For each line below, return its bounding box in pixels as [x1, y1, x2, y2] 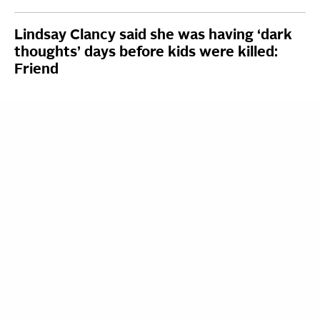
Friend [14, 62, 59, 77]
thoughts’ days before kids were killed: [14, 45, 278, 60]
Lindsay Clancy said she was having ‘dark [14, 28, 292, 43]
